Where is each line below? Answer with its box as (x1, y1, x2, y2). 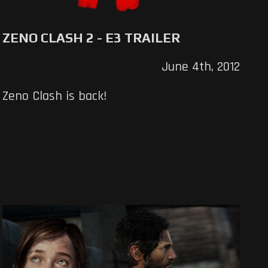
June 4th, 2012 (161, 58, 240, 75)
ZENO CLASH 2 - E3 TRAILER (2, 29, 181, 45)
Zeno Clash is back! (2, 87, 107, 105)
